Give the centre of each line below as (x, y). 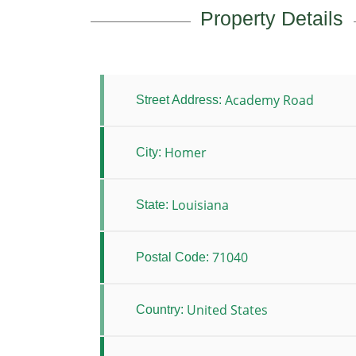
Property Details (272, 19)
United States (227, 310)
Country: (160, 310)
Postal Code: (172, 257)
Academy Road (269, 101)
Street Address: (179, 100)
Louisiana (200, 205)
